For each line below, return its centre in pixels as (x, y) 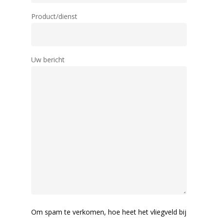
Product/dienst (54, 16)
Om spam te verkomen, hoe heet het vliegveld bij (109, 212)
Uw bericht (48, 59)
